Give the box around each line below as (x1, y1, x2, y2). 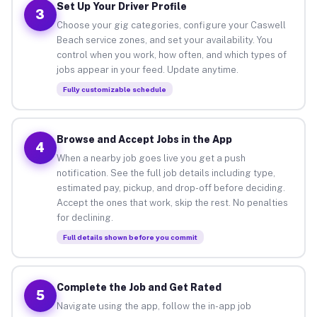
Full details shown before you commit (62, 232, 197, 241)
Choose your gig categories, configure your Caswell (56, 19, 286, 30)
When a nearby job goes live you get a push (56, 152, 246, 163)
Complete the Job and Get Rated (56, 281, 221, 293)
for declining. (56, 212, 113, 223)
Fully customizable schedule (62, 84, 166, 93)
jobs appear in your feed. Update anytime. (56, 64, 238, 75)
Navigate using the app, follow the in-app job (56, 300, 251, 311)
